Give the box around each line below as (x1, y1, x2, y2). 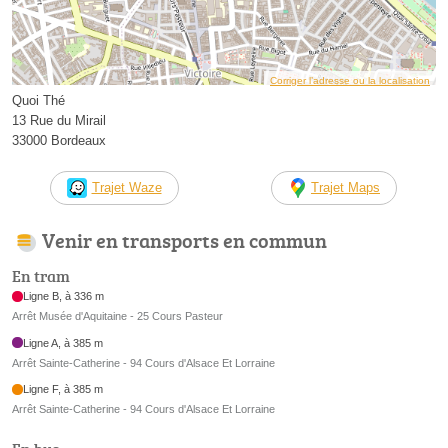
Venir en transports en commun (42, 225, 327, 254)
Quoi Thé (12, 92, 65, 108)
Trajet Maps (311, 179, 380, 195)
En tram (12, 265, 70, 288)
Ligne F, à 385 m (23, 383, 104, 396)
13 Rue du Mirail (12, 112, 106, 128)
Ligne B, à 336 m (23, 290, 105, 303)
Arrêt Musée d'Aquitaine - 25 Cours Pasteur (12, 310, 223, 323)
